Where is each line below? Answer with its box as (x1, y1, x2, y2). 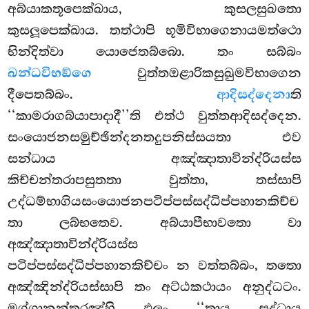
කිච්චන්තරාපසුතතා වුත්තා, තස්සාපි (8, 172, 301, 188)
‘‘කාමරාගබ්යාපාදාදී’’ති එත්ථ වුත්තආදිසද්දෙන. (8, 108, 301, 124)
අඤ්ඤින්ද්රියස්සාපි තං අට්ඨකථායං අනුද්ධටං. (8, 279, 301, 295)
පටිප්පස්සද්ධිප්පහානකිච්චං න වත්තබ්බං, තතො (8, 258, 301, 274)
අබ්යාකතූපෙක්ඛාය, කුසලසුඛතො (8, 1, 301, 17)
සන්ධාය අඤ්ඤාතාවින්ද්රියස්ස (8, 151, 301, 167)
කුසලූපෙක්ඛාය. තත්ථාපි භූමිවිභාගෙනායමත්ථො (8, 23, 301, 39)
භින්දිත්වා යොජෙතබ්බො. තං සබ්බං (8, 44, 301, 60)
